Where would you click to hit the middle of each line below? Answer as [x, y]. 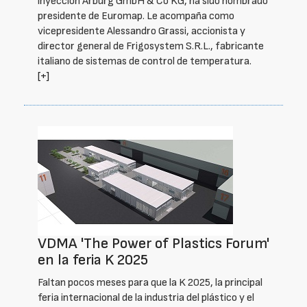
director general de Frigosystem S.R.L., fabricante [151, 46]
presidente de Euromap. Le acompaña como [136, 16]
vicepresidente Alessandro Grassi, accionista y [142, 31]
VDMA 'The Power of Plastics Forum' [153, 244]
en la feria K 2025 [93, 260]
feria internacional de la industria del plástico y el [146, 298]
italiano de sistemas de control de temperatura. [145, 61]
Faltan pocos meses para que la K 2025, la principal [150, 283]
